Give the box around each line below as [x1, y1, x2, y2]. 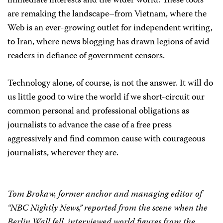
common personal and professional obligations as [7, 104, 189, 119]
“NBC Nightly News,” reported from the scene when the [7, 201, 208, 216]
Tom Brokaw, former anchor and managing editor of [7, 187, 202, 202]
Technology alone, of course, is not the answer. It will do [7, 76, 213, 91]
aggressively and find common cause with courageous [7, 132, 205, 147]
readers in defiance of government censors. [7, 49, 165, 64]
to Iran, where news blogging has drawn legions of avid [7, 35, 210, 50]
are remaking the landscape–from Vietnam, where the [7, 7, 207, 22]
